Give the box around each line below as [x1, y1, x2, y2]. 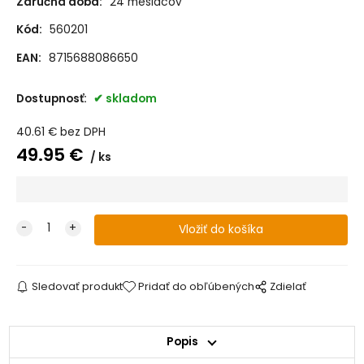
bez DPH [59, 123, 106, 140]
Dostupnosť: [15, 90, 89, 106]
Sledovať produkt [31, 279, 123, 294]
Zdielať [270, 279, 307, 294]
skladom [105, 90, 157, 106]
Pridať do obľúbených [138, 279, 255, 294]
